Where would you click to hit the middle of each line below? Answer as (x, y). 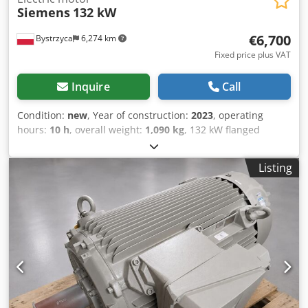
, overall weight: (107, 130)
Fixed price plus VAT (253, 55)
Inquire (90, 87)
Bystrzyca (53, 38)
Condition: (42, 115)
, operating (238, 115)
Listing (275, 168)
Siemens (44, 13)
